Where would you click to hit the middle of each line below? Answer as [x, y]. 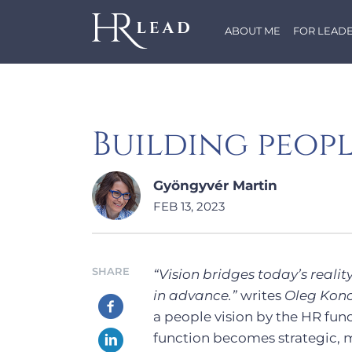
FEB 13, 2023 [189, 206]
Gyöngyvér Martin [215, 185]
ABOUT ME [253, 31]
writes [261, 295]
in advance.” [195, 295]
